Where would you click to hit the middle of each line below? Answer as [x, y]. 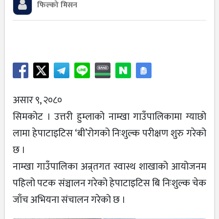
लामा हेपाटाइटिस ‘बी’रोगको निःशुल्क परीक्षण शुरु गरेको [109, 133]
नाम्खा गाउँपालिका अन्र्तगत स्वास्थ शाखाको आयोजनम [109, 166]
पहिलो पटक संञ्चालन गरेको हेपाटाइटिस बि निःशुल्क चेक [109, 183]
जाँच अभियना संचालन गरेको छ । [69, 200]
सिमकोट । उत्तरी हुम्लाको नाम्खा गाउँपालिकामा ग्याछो [109, 117]
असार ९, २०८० [37, 100]
